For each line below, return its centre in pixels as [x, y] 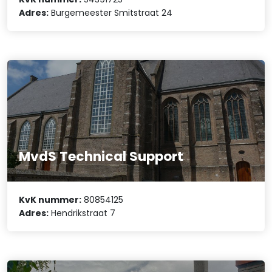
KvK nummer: [50, 200]
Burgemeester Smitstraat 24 [111, 12]
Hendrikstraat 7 [82, 213]
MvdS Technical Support [101, 156]
